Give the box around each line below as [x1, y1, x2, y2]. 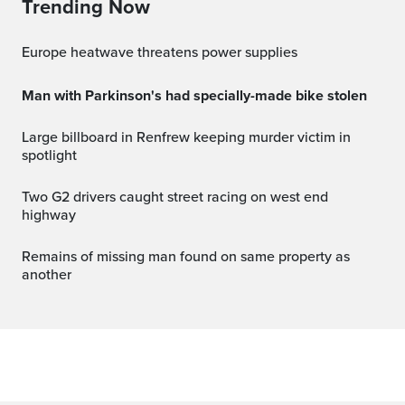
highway [22, 205, 76, 224]
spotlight [22, 146, 77, 165]
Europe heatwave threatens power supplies [30, 42, 297, 61]
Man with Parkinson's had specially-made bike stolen [34, 86, 367, 105]
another [22, 265, 71, 284]
